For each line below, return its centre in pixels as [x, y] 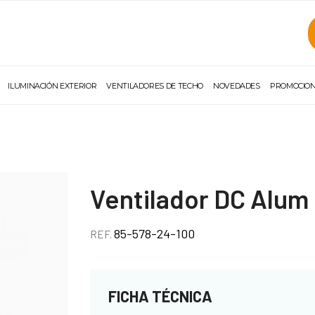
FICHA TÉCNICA [161, 296]
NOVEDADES [237, 86]
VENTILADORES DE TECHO [155, 86]
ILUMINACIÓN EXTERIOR [52, 86]
